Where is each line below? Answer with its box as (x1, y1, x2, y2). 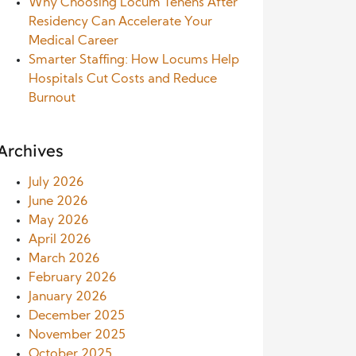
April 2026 (29, 234, 91, 246)
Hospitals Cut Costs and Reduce (29, 73, 217, 86)
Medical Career (29, 35, 118, 48)
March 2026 (29, 253, 99, 265)
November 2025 (29, 329, 126, 342)
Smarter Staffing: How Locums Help (29, 54, 239, 67)
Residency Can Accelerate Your (29, 16, 212, 29)
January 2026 (29, 291, 106, 304)
